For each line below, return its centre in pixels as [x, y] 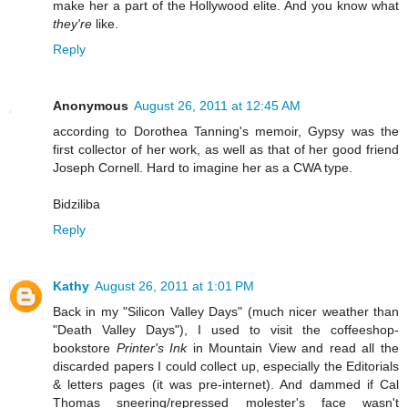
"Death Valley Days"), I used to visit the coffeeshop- [226, 329]
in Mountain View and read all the [293, 347]
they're [72, 23]
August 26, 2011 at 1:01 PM [174, 286]
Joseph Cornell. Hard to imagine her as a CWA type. [203, 167]
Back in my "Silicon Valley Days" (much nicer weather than [226, 311]
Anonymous [91, 105]
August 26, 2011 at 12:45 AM [217, 105]
